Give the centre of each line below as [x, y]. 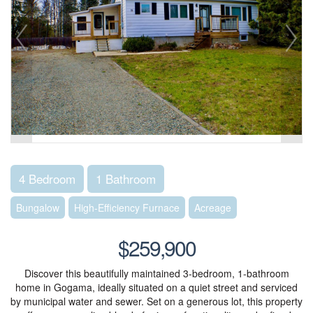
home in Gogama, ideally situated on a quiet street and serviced [156, 287]
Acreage [213, 208]
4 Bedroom [47, 179]
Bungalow [38, 208]
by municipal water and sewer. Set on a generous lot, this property [156, 301]
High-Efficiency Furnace [127, 208]
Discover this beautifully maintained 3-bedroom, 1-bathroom [156, 273]
